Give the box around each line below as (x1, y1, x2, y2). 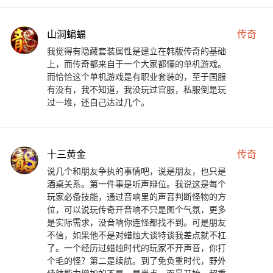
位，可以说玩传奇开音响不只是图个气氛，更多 (47, 205, 226, 214)
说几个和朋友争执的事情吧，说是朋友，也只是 (47, 166, 226, 176)
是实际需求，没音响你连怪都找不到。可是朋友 (47, 218, 226, 227)
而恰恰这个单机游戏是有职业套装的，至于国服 (47, 72, 226, 82)
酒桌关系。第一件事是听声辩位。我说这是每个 (47, 179, 226, 189)
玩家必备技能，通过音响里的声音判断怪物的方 (47, 192, 226, 202)
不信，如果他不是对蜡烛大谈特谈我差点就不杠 (47, 230, 226, 240)
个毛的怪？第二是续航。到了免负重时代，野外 (47, 256, 226, 266)
